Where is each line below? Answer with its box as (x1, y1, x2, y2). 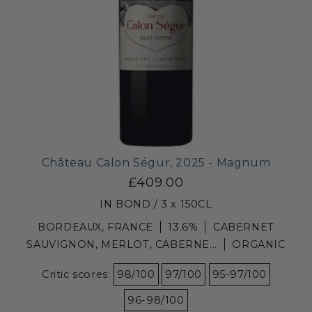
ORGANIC (232, 237, 286, 251)
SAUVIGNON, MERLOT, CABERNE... (26, 237, 217, 251)
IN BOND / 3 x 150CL (100, 197, 212, 210)
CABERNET (213, 220, 274, 233)
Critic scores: (42, 267, 114, 281)
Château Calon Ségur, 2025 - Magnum (41, 155, 271, 169)
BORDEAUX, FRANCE (38, 220, 153, 233)
